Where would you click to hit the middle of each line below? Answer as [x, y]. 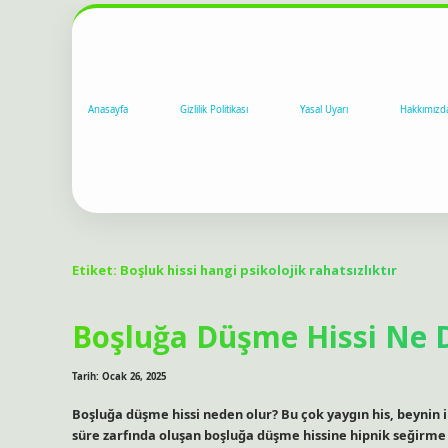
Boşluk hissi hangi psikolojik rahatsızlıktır [258, 269]
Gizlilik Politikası [214, 110]
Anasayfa [108, 110]
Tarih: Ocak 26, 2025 [119, 377]
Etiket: [96, 269]
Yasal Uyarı [324, 110]
